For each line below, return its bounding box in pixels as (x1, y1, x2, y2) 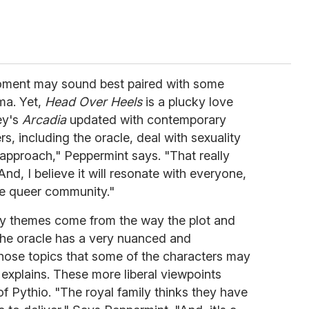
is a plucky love (142, 94, 233, 109)
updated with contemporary (66, 112, 226, 127)
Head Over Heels (45, 94, 142, 109)
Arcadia (22, 112, 66, 127)
